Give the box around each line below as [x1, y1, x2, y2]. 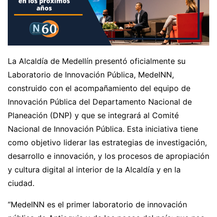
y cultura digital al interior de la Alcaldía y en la [8, 165, 181, 175]
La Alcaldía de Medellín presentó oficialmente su [8, 56, 186, 66]
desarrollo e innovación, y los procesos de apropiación [8, 151, 209, 161]
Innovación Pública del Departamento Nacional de [8, 97, 192, 107]
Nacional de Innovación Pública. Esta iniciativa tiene [8, 124, 198, 134]
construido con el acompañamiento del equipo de [8, 83, 190, 93]
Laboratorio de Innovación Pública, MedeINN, [8, 70, 174, 80]
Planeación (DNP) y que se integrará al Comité [8, 110, 179, 121]
